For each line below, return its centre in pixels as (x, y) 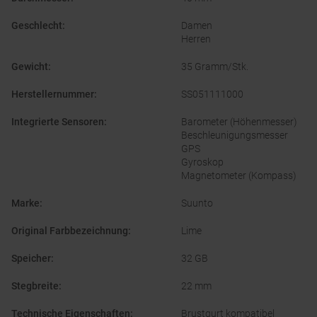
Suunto (197, 203)
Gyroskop (202, 162)
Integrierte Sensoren (58, 122)
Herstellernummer (53, 94)
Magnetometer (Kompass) (239, 176)
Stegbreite (35, 286)
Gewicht (30, 67)
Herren (196, 39)
